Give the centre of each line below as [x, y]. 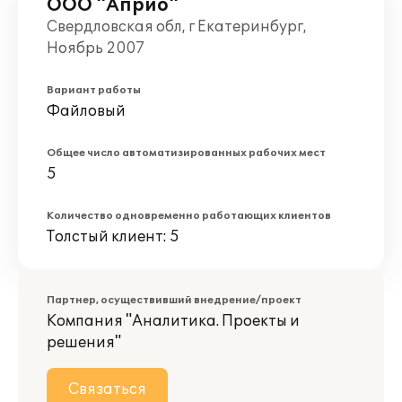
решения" [84, 343]
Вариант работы [94, 90]
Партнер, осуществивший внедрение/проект [174, 300]
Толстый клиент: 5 [113, 237]
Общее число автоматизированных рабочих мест [186, 153]
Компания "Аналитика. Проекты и [173, 321]
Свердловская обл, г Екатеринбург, [177, 27]
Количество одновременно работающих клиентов [189, 216]
